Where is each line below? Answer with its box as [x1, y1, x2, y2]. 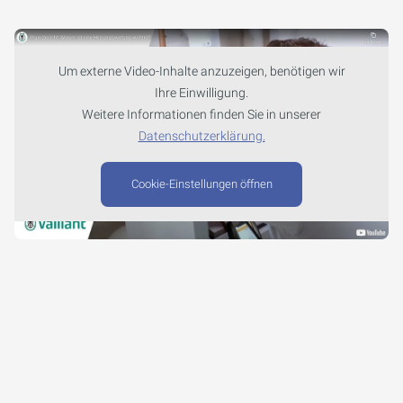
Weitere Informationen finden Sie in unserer [82, 106, 321, 122]
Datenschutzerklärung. [138, 128, 265, 144]
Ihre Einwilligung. [155, 85, 248, 101]
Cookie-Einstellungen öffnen [130, 177, 273, 192]
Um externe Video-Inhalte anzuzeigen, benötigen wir [58, 63, 345, 79]
